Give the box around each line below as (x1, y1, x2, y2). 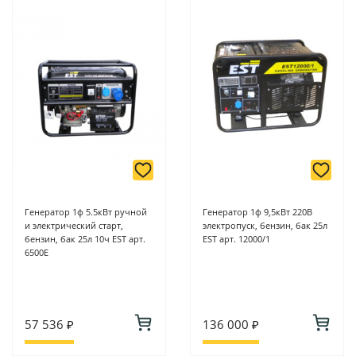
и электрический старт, (25, 219, 123, 232)
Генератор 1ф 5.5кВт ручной (25, 206, 147, 219)
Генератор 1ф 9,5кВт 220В (203, 206, 312, 219)
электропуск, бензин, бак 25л (203, 219, 327, 232)
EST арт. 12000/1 (203, 233, 270, 246)
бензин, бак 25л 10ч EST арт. (25, 233, 145, 246)
